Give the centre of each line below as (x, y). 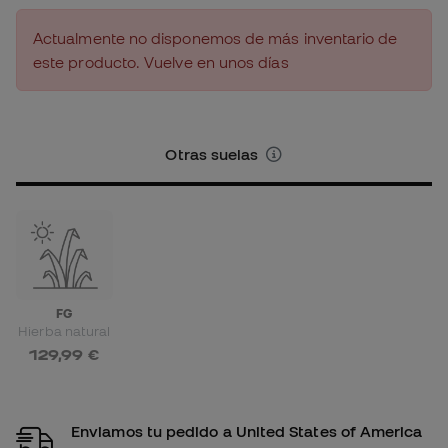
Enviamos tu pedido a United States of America (247, 430)
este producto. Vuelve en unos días (161, 62)
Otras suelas (214, 154)
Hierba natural (64, 330)
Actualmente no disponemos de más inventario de (215, 38)
